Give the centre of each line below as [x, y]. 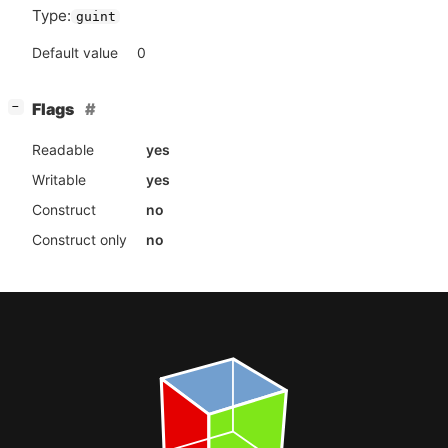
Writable [59, 179]
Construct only [79, 239]
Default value [75, 52]
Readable [63, 149]
